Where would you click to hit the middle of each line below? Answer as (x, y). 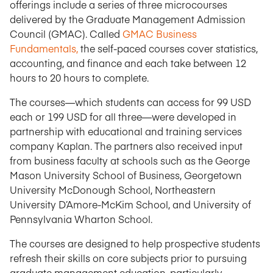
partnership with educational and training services (126, 131)
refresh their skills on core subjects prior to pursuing (128, 258)
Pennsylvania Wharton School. (81, 219)
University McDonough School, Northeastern (113, 190)
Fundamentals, (44, 48)
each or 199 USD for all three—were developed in (123, 116)
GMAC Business (160, 34)
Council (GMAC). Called (66, 34)
